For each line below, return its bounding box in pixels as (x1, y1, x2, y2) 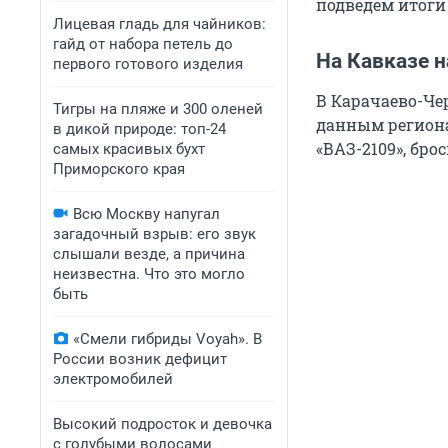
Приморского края (53, 160, 185, 178)
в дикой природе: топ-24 (53, 120, 226, 138)
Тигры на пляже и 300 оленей (53, 100, 263, 118)
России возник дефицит (53, 350, 227, 368)
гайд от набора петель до (53, 35, 233, 53)
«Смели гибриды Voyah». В (73, 330, 262, 348)
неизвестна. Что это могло (53, 265, 245, 283)
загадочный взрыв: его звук (53, 225, 256, 243)
